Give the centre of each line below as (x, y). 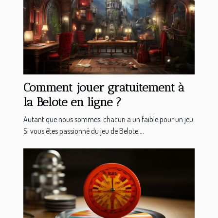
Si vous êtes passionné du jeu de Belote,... (84, 131)
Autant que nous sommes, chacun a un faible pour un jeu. (109, 119)
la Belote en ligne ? (73, 102)
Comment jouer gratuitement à (104, 88)
